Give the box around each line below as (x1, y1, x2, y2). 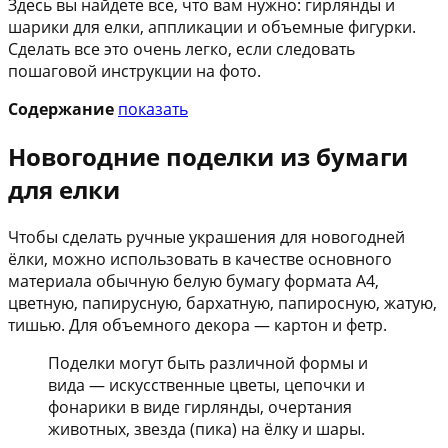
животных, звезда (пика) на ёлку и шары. (48, 417, 365, 440)
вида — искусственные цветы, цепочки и (48, 373, 365, 396)
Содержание (8, 97, 114, 120)
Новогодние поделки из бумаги (8, 139, 408, 173)
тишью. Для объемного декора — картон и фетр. (8, 313, 387, 336)
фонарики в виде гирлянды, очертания (48, 395, 352, 418)
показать (118, 97, 188, 120)
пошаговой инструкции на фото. (8, 59, 261, 82)
